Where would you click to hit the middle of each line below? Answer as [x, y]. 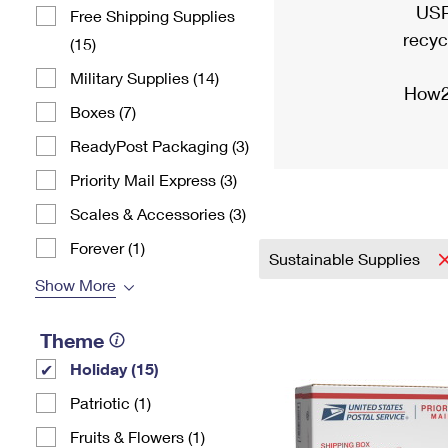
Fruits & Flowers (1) [137, 436]
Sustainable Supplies [346, 258]
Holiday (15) [114, 368]
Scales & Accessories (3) [158, 213]
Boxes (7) [103, 111]
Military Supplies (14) [144, 77]
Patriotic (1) [110, 402]
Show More [75, 284]
